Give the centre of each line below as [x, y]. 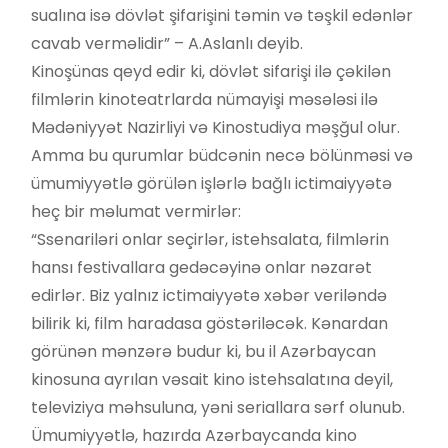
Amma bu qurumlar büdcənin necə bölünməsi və [222, 156]
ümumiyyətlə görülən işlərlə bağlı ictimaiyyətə [211, 184]
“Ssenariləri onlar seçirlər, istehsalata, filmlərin [210, 240]
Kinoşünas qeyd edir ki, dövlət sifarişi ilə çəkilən [211, 72]
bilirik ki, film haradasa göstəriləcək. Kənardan [209, 324]
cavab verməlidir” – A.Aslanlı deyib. [167, 44]
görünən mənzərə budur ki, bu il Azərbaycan [203, 352]
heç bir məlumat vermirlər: [136, 212]
